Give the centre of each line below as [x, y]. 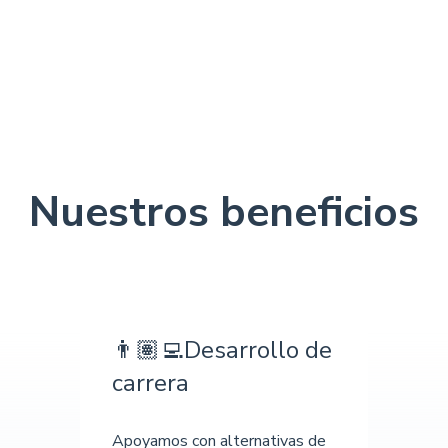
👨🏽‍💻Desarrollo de [222, 349]
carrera [150, 382]
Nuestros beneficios [224, 212]
